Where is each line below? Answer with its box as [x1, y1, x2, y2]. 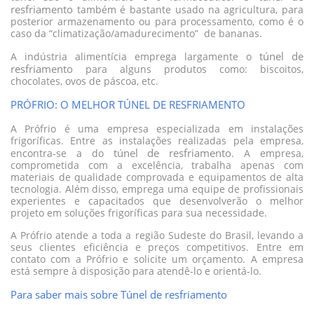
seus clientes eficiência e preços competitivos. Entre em [11, 242, 303, 254]
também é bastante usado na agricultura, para [73, 4, 303, 16]
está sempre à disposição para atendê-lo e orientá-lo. [11, 266, 261, 278]
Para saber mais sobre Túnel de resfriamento [11, 289, 227, 301]
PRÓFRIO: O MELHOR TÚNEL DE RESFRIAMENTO [11, 99, 245, 111]
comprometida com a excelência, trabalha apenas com [11, 160, 303, 172]
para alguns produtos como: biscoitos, [73, 64, 303, 76]
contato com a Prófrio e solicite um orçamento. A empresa [11, 254, 303, 266]
